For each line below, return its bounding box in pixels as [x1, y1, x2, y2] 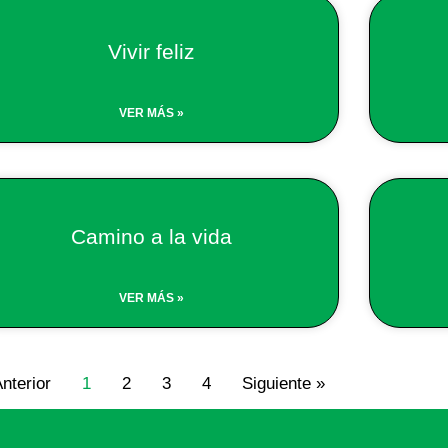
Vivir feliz [108, 39, 196, 63]
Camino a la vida [71, 224, 233, 248]
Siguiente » [242, 373, 325, 393]
